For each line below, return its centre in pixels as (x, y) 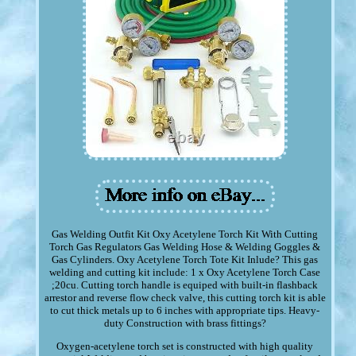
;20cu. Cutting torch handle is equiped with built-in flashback (185, 285)
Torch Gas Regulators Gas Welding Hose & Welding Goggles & (185, 247)
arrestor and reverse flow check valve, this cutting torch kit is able (185, 298)
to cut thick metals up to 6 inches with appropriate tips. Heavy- (185, 311)
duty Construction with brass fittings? (185, 323)
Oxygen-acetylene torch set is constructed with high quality (185, 346)
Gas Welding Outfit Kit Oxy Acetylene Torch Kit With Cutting (185, 234)
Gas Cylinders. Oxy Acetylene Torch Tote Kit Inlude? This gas (185, 260)
